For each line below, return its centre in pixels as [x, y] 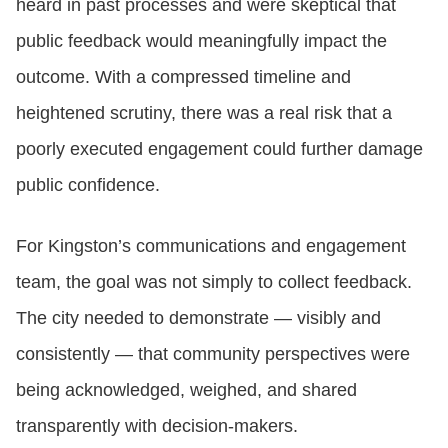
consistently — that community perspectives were [213, 353]
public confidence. [88, 184]
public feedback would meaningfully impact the [201, 40]
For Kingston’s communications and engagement [211, 245]
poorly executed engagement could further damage [219, 148]
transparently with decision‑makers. [157, 425]
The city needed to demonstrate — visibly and [198, 317]
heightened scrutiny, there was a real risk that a [204, 112]
